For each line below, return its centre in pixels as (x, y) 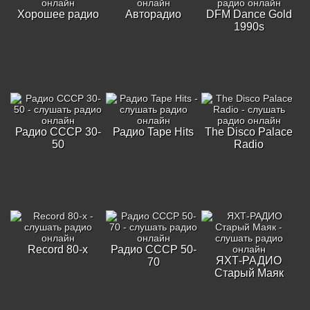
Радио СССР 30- (58, 132)
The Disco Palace (249, 132)
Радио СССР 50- (153, 249)
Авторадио (154, 14)
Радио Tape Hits (154, 132)
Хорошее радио (58, 14)
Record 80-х (58, 249)
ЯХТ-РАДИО (249, 261)
